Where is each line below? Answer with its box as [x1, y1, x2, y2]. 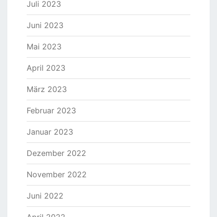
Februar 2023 [27, 106, 76, 116]
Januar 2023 [27, 127, 73, 137]
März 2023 [27, 84, 67, 94]
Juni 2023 [27, 20, 63, 31]
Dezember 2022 [27, 148, 86, 158]
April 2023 [27, 63, 65, 73]
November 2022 [27, 170, 87, 180]
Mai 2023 [27, 42, 62, 52]
